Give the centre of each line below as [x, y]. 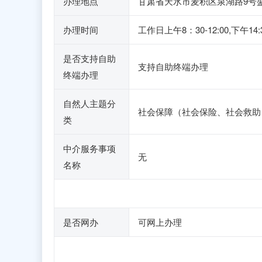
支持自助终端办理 [173, 66]
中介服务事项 [89, 148]
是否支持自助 [89, 58]
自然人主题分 [89, 103]
